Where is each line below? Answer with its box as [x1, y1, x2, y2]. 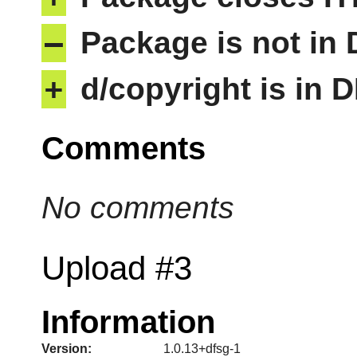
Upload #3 [41, 249, 192, 288]
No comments [41, 190, 234, 226]
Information [41, 304, 215, 340]
